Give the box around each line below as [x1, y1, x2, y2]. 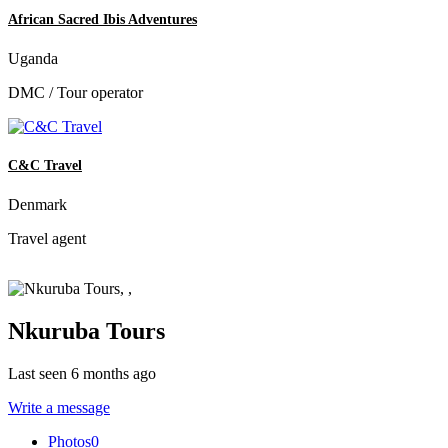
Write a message [8, 399, 110, 417]
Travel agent [8, 230, 86, 248]
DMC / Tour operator [8, 84, 143, 102]
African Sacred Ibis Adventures [8, 11, 197, 27]
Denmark [8, 196, 67, 214]
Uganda [8, 50, 58, 68]
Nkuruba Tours [8, 318, 165, 345]
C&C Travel [8, 158, 82, 174]
